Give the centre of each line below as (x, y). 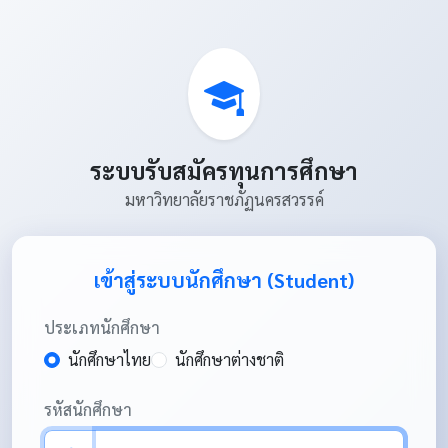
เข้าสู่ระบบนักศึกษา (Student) (224, 280)
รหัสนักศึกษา (88, 410)
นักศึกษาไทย (109, 360)
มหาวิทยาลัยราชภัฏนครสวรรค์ (224, 200)
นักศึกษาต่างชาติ (229, 360)
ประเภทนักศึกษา (102, 328)
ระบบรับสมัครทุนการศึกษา (224, 170)
